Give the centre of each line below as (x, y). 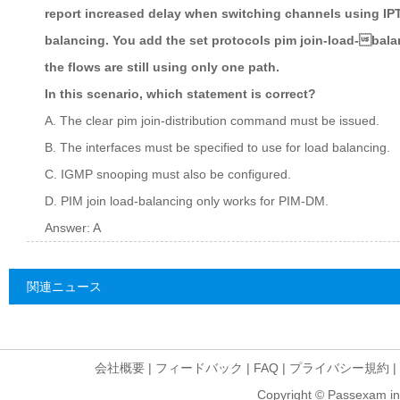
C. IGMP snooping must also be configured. (168, 174)
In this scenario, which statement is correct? (180, 94)
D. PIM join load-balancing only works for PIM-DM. (187, 201)
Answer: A (73, 228)
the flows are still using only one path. (162, 67)
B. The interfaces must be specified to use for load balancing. (217, 147)
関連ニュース (64, 287)
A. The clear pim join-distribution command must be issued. (212, 121)
